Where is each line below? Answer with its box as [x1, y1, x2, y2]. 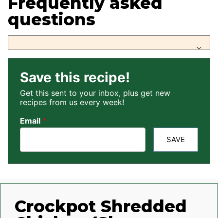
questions [8, 9, 95, 30]
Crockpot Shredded [14, 196, 187, 217]
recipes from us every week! [20, 97, 124, 108]
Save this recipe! [20, 69, 130, 86]
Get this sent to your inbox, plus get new [20, 88, 170, 98]
